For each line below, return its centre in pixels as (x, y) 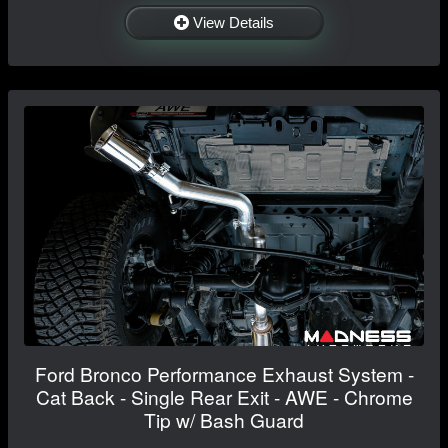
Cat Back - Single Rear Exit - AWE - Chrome (224, 396)
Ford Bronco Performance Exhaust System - (224, 373)
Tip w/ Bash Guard (224, 419)
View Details (233, 22)
